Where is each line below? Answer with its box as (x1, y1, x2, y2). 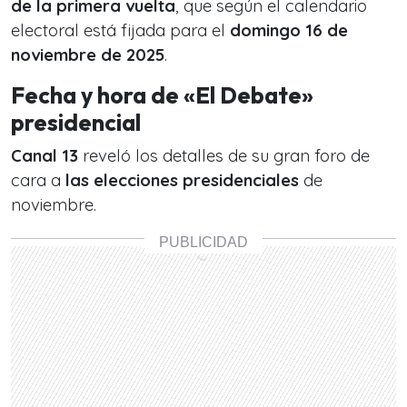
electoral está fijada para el (11, 20, 230, 41)
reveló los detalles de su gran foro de (78, 145, 370, 166)
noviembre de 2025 (11, 45, 164, 65)
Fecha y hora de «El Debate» (11, 81, 313, 110)
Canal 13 (11, 145, 78, 166)
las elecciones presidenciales (65, 170, 299, 191)
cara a (11, 170, 65, 191)
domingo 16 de (230, 20, 348, 41)
